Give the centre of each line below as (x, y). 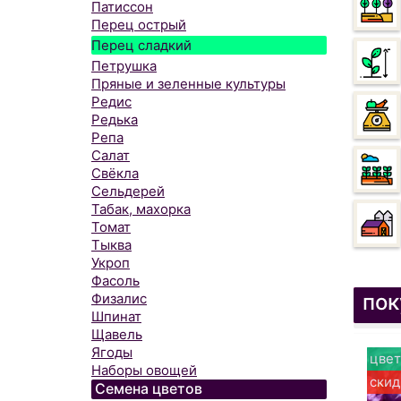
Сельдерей (128, 191)
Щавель (117, 334)
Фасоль (115, 281)
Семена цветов (149, 388)
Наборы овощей (144, 370)
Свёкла (115, 173)
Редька (115, 119)
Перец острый (139, 25)
